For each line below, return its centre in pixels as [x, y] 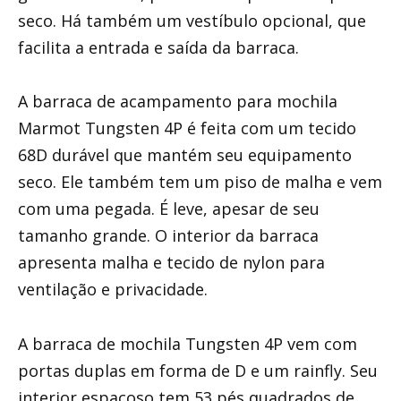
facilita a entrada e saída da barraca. [158, 47]
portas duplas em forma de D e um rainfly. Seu [198, 370]
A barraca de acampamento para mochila [178, 102]
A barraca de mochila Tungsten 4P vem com [188, 343]
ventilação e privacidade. [113, 290]
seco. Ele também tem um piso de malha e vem [200, 182]
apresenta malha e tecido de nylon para [171, 263]
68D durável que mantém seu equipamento [185, 155]
